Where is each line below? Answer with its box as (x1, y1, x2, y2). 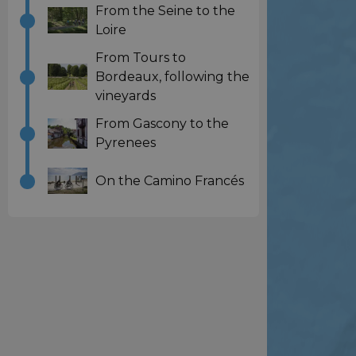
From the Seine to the (95, 2, 235, 18)
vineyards (95, 87, 156, 103)
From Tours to (95, 49, 186, 65)
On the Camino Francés (95, 172, 244, 188)
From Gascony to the (95, 115, 229, 131)
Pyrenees (95, 134, 156, 150)
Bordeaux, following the (95, 68, 250, 84)
